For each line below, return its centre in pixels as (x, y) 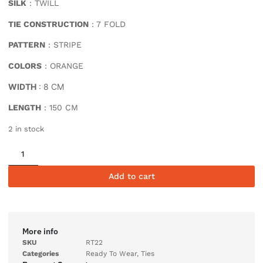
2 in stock (26, 129)
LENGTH (25, 108)
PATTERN (27, 45)
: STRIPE (63, 45)
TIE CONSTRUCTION (48, 24)
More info (40, 232)
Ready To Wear (111, 254)
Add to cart (131, 176)
